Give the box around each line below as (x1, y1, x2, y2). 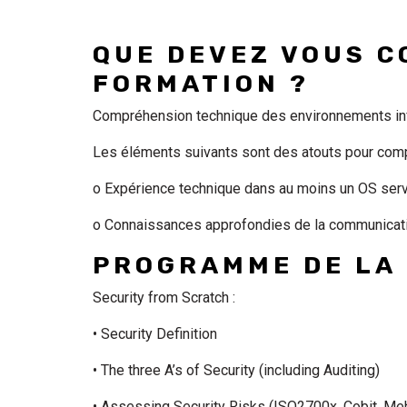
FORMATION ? (93, 69, 310, 98)
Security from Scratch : (93, 289, 243, 306)
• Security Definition (93, 325, 224, 342)
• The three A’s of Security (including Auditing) (93, 362, 387, 379)
